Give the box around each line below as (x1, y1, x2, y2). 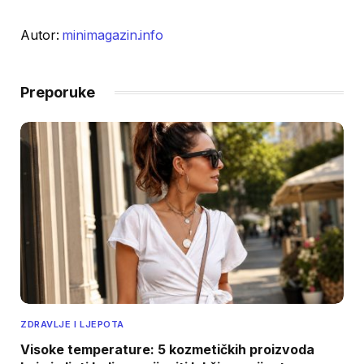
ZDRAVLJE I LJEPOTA (20, 318, 124, 331)
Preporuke (20, 84, 95, 102)
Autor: (20, 28, 63, 44)
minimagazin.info (62, 28, 164, 44)
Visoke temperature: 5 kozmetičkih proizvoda (20, 341, 314, 358)
